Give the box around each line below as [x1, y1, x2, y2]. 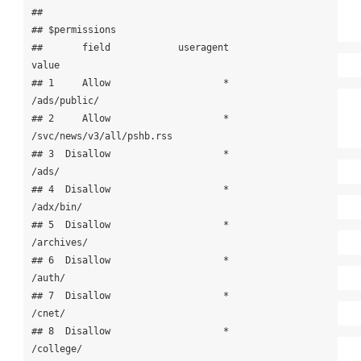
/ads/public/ [31, 94, 99, 106]
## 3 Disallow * [31, 147, 229, 160]
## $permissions [31, 23, 116, 35]
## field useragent [31, 41, 229, 53]
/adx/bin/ [31, 201, 82, 213]
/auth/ [31, 272, 65, 284]
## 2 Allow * [31, 112, 229, 124]
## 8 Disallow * [31, 325, 229, 337]
